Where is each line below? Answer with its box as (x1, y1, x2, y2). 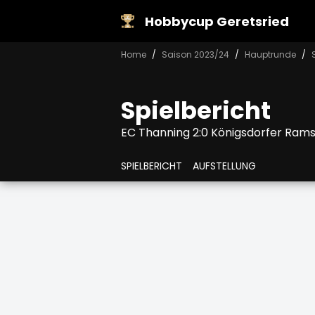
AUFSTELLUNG (193, 158, 256, 173)
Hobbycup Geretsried (145, 12, 290, 30)
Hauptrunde (245, 48, 296, 60)
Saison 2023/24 (162, 48, 229, 60)
